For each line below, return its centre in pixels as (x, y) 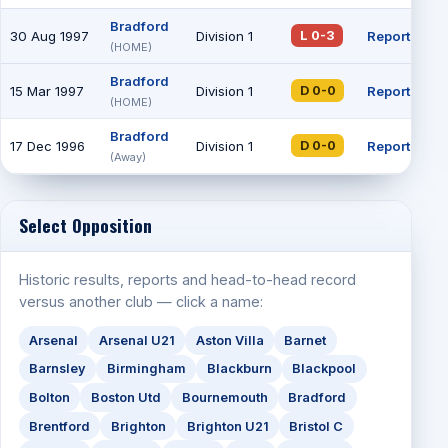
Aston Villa (229, 340)
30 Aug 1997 (49, 35)
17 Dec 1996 (47, 145)
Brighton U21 (227, 426)
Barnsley (57, 369)
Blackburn (239, 369)
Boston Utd (125, 398)
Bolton (49, 398)
